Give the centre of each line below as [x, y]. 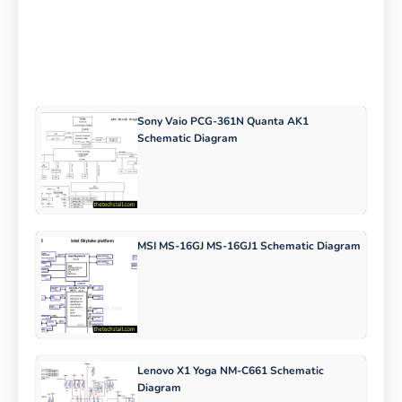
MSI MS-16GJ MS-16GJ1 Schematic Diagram [249, 246]
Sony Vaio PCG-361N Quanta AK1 [223, 122]
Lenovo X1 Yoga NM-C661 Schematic [230, 371]
